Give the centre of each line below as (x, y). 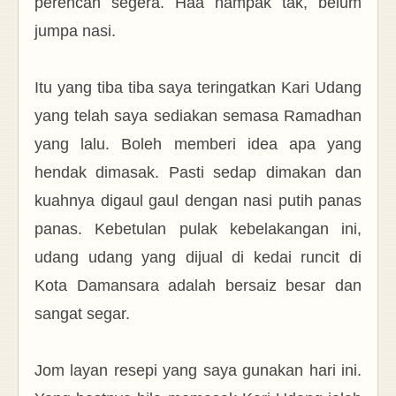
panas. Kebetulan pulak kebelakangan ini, (198, 228)
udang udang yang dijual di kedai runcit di (198, 257)
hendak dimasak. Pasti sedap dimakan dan (198, 172)
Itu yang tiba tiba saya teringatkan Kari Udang (198, 87)
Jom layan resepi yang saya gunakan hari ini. (198, 370)
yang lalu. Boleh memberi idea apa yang (198, 144)
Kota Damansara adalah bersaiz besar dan (198, 285)
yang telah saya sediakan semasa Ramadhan (198, 115)
